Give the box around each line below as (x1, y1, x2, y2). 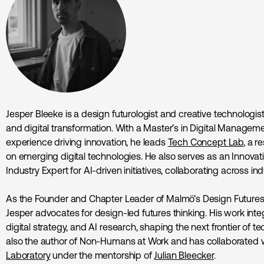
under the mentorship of (50, 249, 154, 260)
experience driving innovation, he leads (6, 136, 168, 147)
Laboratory (6, 249, 51, 260)
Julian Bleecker (154, 249, 214, 260)
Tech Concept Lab (167, 136, 244, 147)
